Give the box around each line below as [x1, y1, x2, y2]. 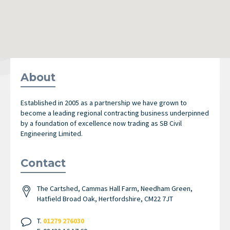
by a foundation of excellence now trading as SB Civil [21, 118, 182, 128]
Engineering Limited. [21, 128, 83, 138]
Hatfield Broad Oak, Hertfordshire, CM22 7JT [37, 194, 173, 204]
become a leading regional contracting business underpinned [21, 108, 209, 118]
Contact [21, 157, 66, 170]
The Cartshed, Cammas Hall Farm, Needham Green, [37, 184, 193, 194]
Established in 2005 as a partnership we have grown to [21, 98, 187, 107]
